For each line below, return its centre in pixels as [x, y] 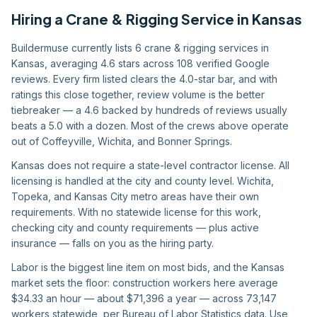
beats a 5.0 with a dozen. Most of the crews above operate [150, 126]
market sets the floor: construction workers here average [145, 283]
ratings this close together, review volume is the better [138, 94]
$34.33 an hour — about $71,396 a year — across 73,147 [144, 298]
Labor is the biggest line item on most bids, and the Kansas [148, 267]
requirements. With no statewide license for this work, [136, 212]
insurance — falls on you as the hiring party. [113, 243]
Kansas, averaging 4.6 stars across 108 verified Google [140, 63]
